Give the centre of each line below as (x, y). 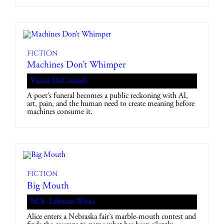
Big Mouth (48, 186)
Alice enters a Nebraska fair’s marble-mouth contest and (112, 217)
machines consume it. (60, 112)
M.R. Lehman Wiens (63, 202)
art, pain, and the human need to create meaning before (111, 104)
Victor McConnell (59, 81)
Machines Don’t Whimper (76, 65)
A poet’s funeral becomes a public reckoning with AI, (108, 96)
